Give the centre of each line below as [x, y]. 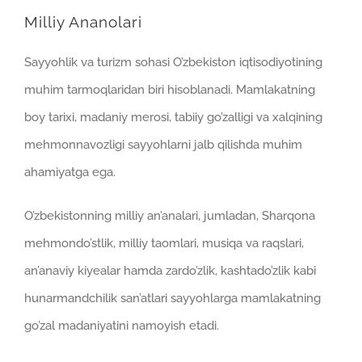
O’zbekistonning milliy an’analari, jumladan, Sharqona [170, 216]
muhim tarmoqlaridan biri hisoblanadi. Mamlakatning [170, 90]
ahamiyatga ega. [70, 173]
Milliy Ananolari [83, 22]
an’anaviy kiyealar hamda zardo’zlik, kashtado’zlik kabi [170, 271]
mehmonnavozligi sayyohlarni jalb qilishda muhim [163, 145]
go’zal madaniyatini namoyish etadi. [122, 326]
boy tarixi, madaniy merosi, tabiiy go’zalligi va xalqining [173, 118]
